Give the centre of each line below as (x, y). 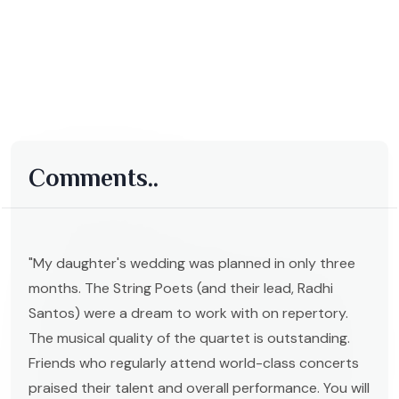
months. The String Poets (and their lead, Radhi (181, 288)
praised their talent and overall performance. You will (199, 387)
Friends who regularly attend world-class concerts (194, 362)
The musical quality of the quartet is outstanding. (189, 338)
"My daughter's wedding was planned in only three (192, 263)
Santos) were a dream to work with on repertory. (188, 313)
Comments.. (94, 177)
